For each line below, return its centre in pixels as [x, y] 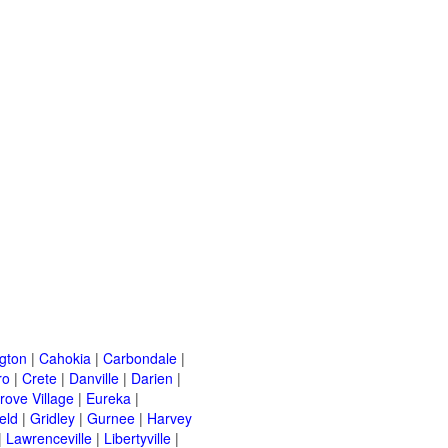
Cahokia [65, 358]
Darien [152, 378]
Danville [94, 378]
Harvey [169, 418]
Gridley [52, 418]
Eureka [108, 398]
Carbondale [140, 358]
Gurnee [111, 418]
